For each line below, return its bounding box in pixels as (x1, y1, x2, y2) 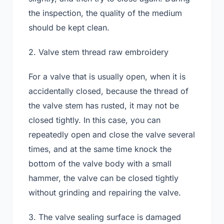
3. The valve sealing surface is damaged (28, 212, 181, 222)
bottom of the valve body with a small (28, 158, 171, 168)
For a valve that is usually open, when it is (28, 71, 185, 81)
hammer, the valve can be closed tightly (28, 173, 178, 183)
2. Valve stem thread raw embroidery (28, 47, 168, 57)
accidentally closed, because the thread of (28, 86, 188, 96)
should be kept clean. (28, 22, 109, 32)
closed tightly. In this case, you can (28, 115, 160, 125)
